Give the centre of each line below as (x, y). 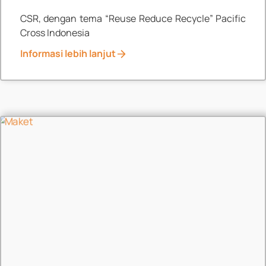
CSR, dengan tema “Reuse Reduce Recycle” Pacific (133, 18)
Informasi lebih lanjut (68, 54)
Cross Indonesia (55, 32)
